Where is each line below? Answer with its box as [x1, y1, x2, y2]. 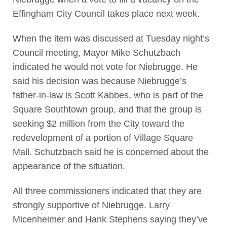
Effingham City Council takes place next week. [12, 8, 200, 19]
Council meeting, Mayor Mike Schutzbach [12, 48, 180, 58]
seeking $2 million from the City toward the [12, 119, 184, 129]
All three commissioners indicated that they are [12, 186, 202, 197]
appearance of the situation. [12, 161, 125, 172]
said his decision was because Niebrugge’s [12, 76, 186, 87]
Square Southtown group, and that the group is [12, 104, 202, 115]
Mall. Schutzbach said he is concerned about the [12, 147, 209, 158]
